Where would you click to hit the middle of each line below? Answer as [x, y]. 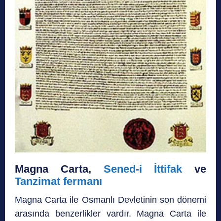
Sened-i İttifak [143, 169]
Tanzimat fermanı [58, 182]
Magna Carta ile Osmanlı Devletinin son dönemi [110, 200]
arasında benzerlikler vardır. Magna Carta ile [110, 214]
